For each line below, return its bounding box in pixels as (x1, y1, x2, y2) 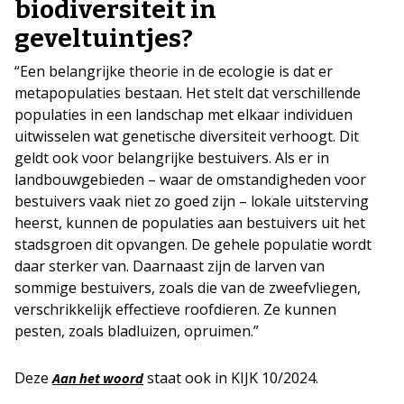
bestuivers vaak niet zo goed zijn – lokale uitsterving (14, 190, 369, 211)
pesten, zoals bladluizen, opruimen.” (14, 320, 259, 341)
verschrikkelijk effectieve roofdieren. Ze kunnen (14, 298, 336, 319)
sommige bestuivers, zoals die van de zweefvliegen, (14, 277, 361, 298)
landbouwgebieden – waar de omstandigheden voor (14, 169, 366, 189)
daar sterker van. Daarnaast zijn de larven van (14, 255, 325, 276)
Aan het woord (52, 368, 143, 387)
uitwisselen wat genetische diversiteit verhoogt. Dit (14, 125, 359, 146)
